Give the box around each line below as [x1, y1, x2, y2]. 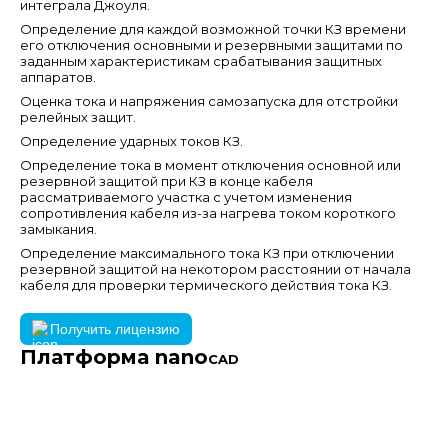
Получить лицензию [50, 321, 180, 337]
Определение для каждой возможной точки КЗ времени [20, 21, 406, 37]
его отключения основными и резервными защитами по [20, 37, 403, 53]
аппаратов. [20, 69, 96, 85]
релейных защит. [20, 109, 136, 125]
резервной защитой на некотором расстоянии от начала [20, 261, 411, 277]
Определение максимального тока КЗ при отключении [20, 245, 394, 261]
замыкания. [20, 221, 97, 237]
